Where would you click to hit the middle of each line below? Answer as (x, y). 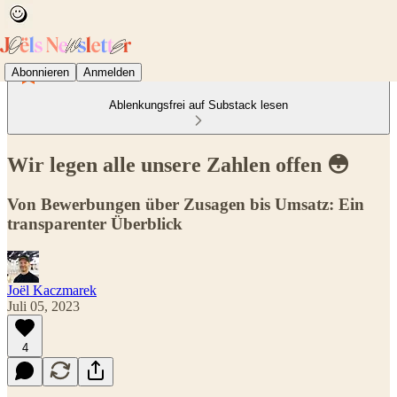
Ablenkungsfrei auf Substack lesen (198, 105)
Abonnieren (40, 72)
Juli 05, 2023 (43, 306)
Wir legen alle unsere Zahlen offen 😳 (178, 164)
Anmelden (109, 72)
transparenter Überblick (95, 223)
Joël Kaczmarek (52, 290)
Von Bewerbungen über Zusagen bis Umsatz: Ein (186, 204)
